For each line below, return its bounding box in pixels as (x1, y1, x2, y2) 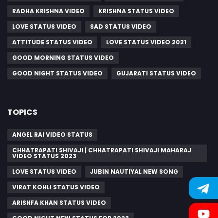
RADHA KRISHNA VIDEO (12, 7, 85, 16)
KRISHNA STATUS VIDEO (98, 7, 174, 16)
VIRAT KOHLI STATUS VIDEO (12, 183, 100, 192)
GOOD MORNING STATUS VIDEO (12, 54, 114, 62)
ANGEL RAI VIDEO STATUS (12, 130, 92, 139)
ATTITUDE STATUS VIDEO (12, 38, 92, 47)
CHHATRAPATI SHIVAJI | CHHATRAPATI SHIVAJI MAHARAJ (12, 146, 191, 155)
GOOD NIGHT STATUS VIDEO (12, 69, 103, 78)
